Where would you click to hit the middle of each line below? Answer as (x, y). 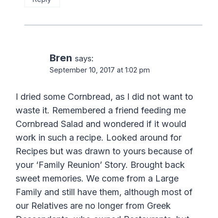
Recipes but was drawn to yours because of (104, 151)
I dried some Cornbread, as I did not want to (104, 97)
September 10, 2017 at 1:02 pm (100, 70)
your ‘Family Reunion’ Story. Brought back (100, 165)
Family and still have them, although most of (104, 192)
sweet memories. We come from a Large (97, 179)
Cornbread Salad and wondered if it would (101, 124)
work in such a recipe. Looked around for (99, 138)
